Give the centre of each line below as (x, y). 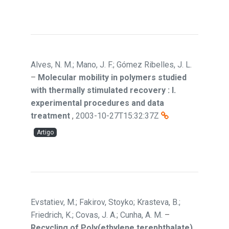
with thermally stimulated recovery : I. (103, 90)
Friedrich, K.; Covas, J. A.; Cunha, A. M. (97, 215)
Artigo (45, 132)
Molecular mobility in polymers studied (112, 77)
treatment (50, 116)
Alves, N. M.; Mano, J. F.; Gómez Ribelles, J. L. (111, 65)
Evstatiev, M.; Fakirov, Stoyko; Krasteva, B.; (106, 202)
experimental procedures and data (97, 103)
